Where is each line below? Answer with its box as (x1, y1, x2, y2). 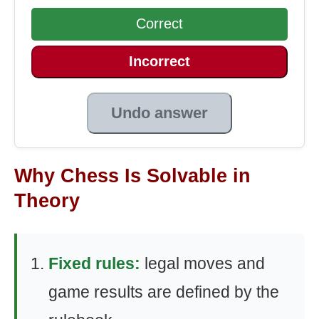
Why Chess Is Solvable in (14, 164, 251, 187)
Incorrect (129, 53, 190, 70)
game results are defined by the (48, 282, 279, 301)
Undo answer (111, 103, 208, 122)
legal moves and (140, 253, 265, 273)
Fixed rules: (48, 253, 140, 273)
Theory (14, 189, 80, 211)
